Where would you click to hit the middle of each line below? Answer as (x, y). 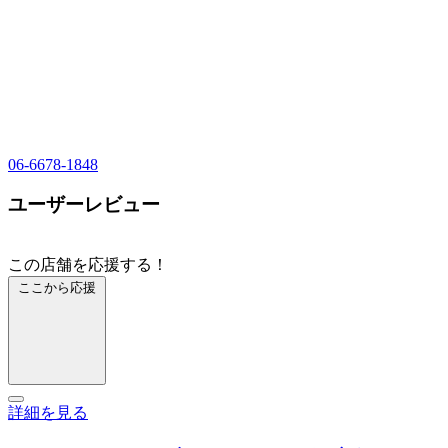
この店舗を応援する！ (88, 265)
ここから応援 (57, 288)
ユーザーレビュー (84, 205)
